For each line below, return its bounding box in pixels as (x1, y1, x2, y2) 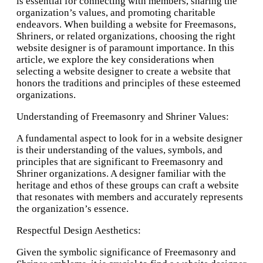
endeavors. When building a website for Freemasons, (16, 19, 236, 31)
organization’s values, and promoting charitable (16, 7, 215, 19)
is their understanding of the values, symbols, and (16, 144, 222, 156)
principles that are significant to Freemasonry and (16, 156, 223, 168)
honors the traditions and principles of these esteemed (16, 77, 241, 89)
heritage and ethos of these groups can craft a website (16, 180, 239, 191)
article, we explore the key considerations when (16, 54, 214, 66)
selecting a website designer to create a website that (16, 66, 231, 77)
